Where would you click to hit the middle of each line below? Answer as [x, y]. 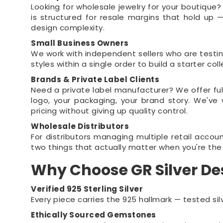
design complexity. [68, 28]
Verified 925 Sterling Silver [87, 189]
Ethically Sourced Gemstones [94, 215]
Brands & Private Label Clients [95, 79]
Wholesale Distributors [80, 126]
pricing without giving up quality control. [110, 111]
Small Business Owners [80, 43]
